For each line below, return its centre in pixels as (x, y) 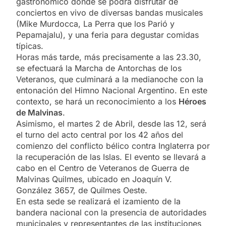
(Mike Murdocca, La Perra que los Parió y (95, 23)
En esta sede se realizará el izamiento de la (98, 201)
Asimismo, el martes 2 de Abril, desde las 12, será (111, 123)
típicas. (30, 46)
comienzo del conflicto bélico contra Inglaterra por (113, 146)
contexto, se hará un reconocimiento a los (97, 101)
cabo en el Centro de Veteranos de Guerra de (103, 168)
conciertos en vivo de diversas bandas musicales (109, 12)
